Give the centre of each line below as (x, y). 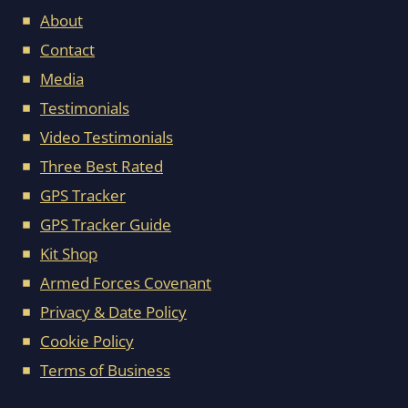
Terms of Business (105, 371)
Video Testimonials (107, 138)
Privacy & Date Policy (113, 312)
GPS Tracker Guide (106, 225)
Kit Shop (69, 254)
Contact (67, 50)
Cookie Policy (87, 342)
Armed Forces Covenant (126, 283)
